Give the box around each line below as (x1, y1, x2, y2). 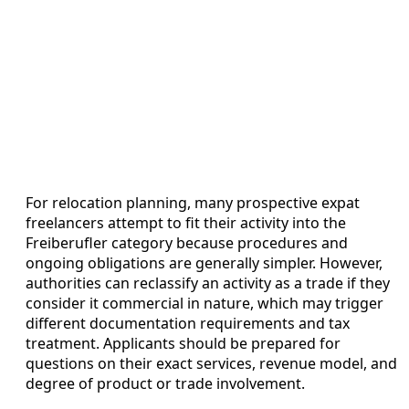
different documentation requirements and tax (26, 312, 350, 333)
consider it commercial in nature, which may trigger (26, 292, 383, 313)
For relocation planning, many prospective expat (26, 192, 360, 213)
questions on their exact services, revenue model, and (26, 352, 397, 373)
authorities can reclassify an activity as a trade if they (26, 272, 390, 293)
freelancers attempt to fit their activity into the (26, 212, 346, 233)
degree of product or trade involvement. (26, 372, 305, 393)
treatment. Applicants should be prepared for (26, 332, 341, 353)
